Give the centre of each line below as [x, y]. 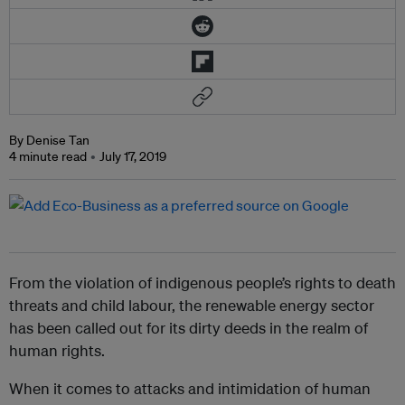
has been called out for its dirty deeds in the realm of [188, 328]
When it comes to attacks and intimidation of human [190, 389]
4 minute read [48, 157]
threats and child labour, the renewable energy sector [192, 306]
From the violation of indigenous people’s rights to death [202, 283]
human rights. [57, 351]
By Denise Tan [49, 141]
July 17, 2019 [133, 157]
